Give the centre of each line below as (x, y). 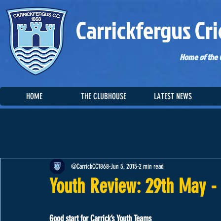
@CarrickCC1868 (90, 166)
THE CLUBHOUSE (104, 96)
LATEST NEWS (173, 96)
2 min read (151, 166)
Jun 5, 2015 (124, 166)
